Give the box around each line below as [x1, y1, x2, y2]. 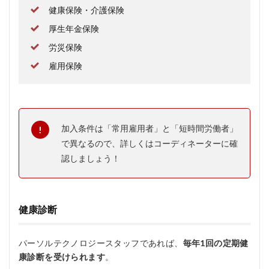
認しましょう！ [61, 153, 120, 163]
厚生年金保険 [49, 23, 99, 34]
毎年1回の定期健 [183, 238, 249, 248]
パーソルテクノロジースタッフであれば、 [19, 238, 183, 248]
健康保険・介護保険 [49, 5, 124, 15]
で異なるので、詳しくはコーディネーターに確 [61, 138, 238, 148]
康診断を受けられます [19, 252, 105, 262]
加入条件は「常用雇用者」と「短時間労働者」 [61, 123, 238, 133]
